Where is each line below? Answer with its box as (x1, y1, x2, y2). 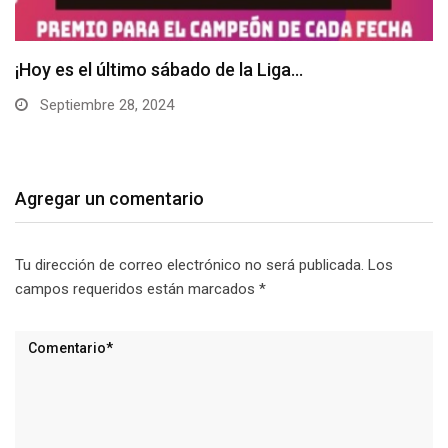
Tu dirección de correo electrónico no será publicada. (15, 256, 364, 275)
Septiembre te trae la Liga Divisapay (15, 59, 304, 81)
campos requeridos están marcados (15, 280, 259, 299)
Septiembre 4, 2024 (36, 96, 166, 115)
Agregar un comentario (15, 188, 204, 210)
